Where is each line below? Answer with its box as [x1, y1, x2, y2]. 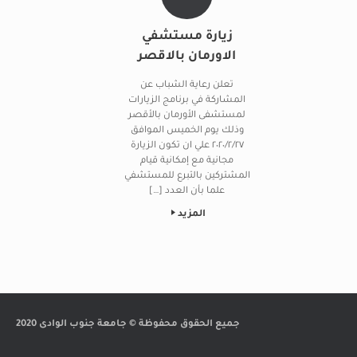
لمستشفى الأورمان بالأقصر [128, 110, 246, 121]
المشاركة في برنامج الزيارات [128, 95, 246, 106]
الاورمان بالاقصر [138, 50, 237, 64]
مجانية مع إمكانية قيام [140, 155, 234, 167]
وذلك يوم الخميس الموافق [130, 125, 244, 136]
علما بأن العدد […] [149, 186, 226, 197]
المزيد [175, 209, 206, 220]
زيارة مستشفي [141, 30, 233, 44]
